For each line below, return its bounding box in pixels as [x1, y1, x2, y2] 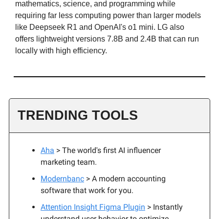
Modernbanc [41, 174, 84, 183]
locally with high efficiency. [15, 46, 107, 55]
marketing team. [41, 157, 97, 167]
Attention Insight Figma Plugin [41, 202, 145, 212]
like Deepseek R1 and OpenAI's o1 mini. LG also [15, 22, 184, 31]
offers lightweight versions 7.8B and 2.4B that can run [15, 34, 199, 43]
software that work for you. [41, 185, 133, 195]
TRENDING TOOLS [18, 108, 138, 123]
